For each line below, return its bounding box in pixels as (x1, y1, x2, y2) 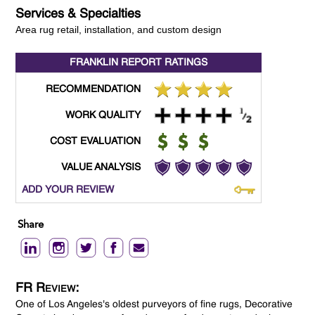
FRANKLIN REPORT (70, 58, 162, 68)
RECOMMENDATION (46, 84, 141, 95)
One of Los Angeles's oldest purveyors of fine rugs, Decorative (15, 300, 293, 310)
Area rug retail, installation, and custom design (15, 24, 222, 36)
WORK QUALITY (65, 110, 141, 121)
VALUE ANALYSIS (61, 162, 141, 173)
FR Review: (15, 282, 79, 295)
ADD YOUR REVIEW (22, 185, 115, 195)
